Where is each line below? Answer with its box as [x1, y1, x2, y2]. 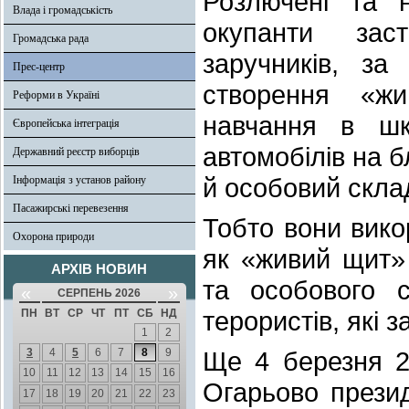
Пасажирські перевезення [13, 202, 129, 215]
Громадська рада [13, 32, 89, 45]
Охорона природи [13, 230, 94, 243]
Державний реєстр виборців [13, 145, 140, 158]
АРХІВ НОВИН [51, 261, 148, 277]
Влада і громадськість [13, 4, 112, 16]
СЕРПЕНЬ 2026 [58, 287, 141, 299]
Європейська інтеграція [13, 117, 120, 130]
